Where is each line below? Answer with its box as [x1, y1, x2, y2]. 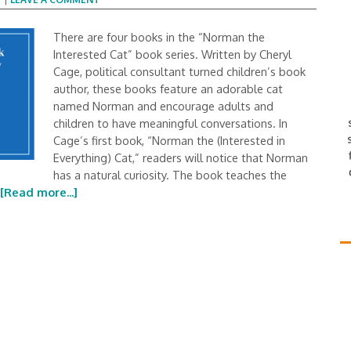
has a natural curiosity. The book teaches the [53, 168, 287, 182]
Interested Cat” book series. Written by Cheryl [53, 47, 291, 61]
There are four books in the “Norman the [53, 30, 265, 44]
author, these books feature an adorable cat [53, 81, 283, 96]
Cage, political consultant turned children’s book [53, 64, 306, 78]
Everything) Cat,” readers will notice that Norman [53, 150, 308, 165]
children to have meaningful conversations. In [53, 116, 288, 130]
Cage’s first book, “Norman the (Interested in [53, 133, 285, 147]
